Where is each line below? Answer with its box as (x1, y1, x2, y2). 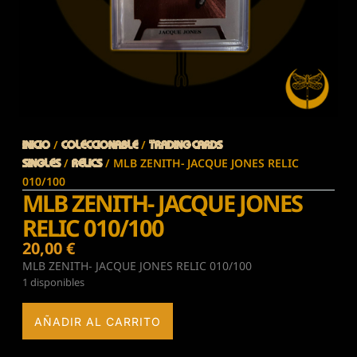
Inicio (22, 139, 50, 152)
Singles (22, 158, 61, 171)
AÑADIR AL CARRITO (34, 314, 161, 328)
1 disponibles (22, 275, 84, 290)
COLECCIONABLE (61, 139, 138, 152)
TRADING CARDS (149, 139, 222, 152)
